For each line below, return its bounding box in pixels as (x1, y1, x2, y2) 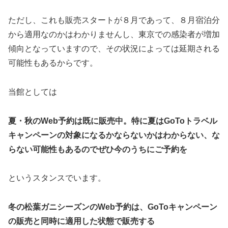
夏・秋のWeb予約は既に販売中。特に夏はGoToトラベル (8, 116, 217, 125)
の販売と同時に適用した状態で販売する (8, 217, 155, 226)
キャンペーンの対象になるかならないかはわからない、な (8, 130, 220, 139)
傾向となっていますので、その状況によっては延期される (8, 44, 220, 53)
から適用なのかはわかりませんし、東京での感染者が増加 (8, 30, 220, 39)
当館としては (8, 87, 57, 96)
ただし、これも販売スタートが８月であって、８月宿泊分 (8, 15, 220, 24)
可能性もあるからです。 (8, 58, 98, 67)
